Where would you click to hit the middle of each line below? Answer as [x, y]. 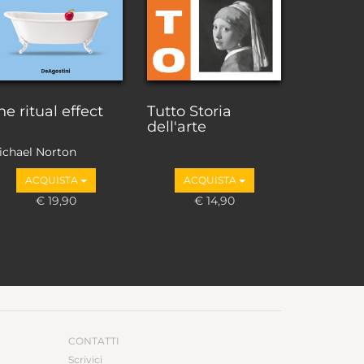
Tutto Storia [189, 111]
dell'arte [177, 126]
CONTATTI [93, 341]
